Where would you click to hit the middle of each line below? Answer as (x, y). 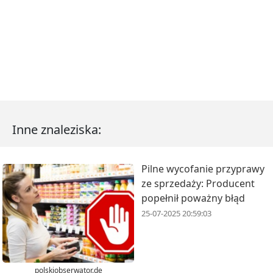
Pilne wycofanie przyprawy (203, 169)
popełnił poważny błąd (193, 198)
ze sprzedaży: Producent (198, 183)
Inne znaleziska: (57, 129)
